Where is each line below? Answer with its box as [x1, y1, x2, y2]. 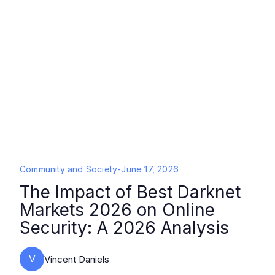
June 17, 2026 [121, 164, 179, 174]
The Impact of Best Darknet [20, 182, 241, 203]
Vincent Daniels [44, 253, 109, 265]
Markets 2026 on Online [20, 199, 215, 220]
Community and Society [20, 164, 118, 174]
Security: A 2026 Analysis [20, 217, 229, 238]
